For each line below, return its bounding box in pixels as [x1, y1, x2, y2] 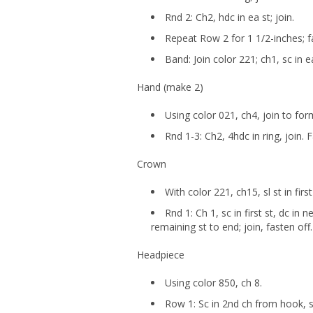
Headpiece [137, 248, 184, 262]
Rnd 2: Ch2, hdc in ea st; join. [165, 10, 294, 24]
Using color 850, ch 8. [165, 276, 262, 290]
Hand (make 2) [137, 80, 203, 94]
